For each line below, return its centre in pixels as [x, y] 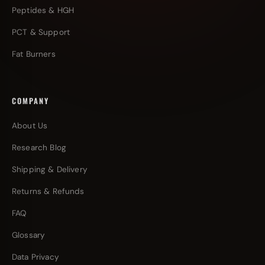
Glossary [29, 235]
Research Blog [39, 148]
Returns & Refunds [48, 191]
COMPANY [30, 101]
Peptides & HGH [43, 10]
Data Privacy [35, 257]
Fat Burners [34, 54]
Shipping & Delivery [50, 169]
